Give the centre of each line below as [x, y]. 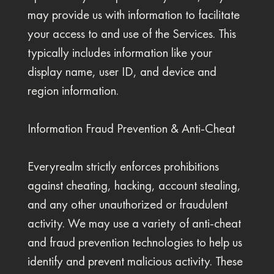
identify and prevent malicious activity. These [135, 261]
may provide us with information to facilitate [133, 15]
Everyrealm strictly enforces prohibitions [123, 166]
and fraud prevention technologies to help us [135, 242]
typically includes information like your [120, 53]
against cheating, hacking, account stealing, [134, 185]
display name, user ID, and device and [122, 72]
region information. [73, 91]
